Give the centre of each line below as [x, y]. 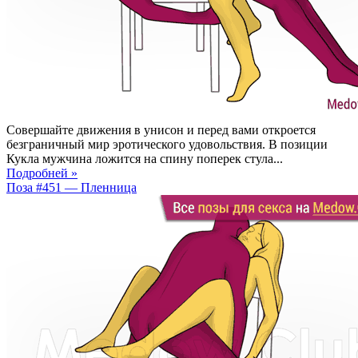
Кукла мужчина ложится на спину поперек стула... [145, 158]
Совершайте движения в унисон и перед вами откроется [161, 129]
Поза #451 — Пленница [72, 187]
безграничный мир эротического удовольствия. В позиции [167, 144]
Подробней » [42, 173]
